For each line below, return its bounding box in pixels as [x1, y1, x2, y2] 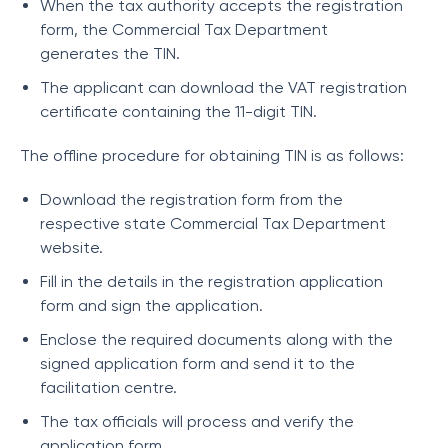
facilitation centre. [40, 378, 177, 397]
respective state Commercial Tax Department [40, 214, 386, 233]
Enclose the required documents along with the [40, 330, 393, 349]
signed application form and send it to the [40, 354, 355, 373]
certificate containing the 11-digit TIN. [40, 102, 317, 121]
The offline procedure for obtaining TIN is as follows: [20, 146, 404, 165]
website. [40, 238, 107, 257]
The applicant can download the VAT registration [40, 78, 407, 97]
